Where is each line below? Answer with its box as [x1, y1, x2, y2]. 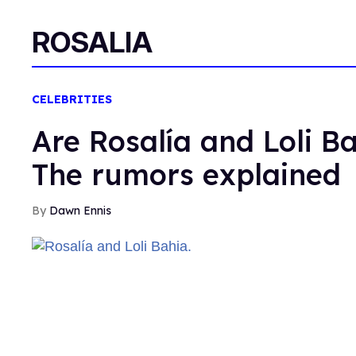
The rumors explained [32, 157, 341, 192]
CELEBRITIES [32, 92, 112, 106]
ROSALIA [32, 25, 153, 60]
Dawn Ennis [49, 203, 111, 218]
